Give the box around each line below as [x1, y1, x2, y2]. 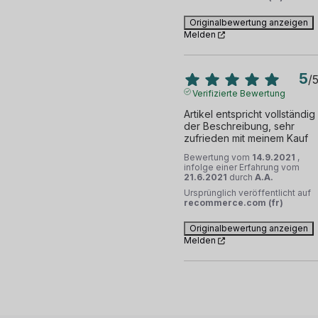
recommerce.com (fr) [183, 197, 283, 209]
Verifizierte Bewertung [192, 88, 286, 99]
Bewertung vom [183, 152, 252, 163]
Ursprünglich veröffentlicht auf [183, 187, 311, 199]
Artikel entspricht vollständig [183, 108, 315, 121]
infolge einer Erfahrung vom [183, 162, 300, 173]
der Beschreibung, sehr [183, 120, 295, 133]
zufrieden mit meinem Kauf [183, 132, 308, 145]
